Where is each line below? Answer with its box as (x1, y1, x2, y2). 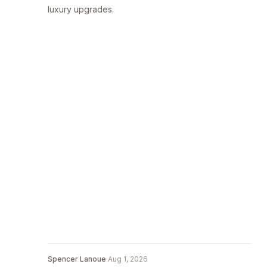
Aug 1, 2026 (108, 254, 148, 264)
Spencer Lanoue (48, 254, 106, 264)
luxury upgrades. (48, 4, 114, 15)
